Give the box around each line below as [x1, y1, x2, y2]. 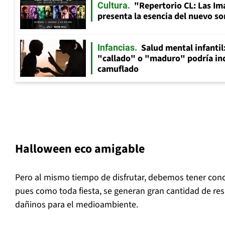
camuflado [97, 63, 139, 76]
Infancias [97, 42, 135, 53]
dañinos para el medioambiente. [15, 198, 138, 211]
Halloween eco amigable [15, 140, 145, 158]
